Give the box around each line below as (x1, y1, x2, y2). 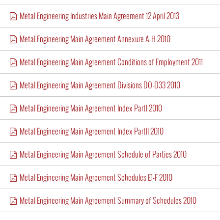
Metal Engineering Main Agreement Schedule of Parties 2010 (17, 148, 187, 160)
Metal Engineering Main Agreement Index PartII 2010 (17, 125, 164, 137)
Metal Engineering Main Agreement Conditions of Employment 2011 (17, 56, 203, 67)
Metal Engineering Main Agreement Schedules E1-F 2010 (17, 171, 172, 183)
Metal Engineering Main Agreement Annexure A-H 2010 (17, 33, 170, 44)
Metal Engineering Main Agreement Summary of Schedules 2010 (17, 194, 196, 206)
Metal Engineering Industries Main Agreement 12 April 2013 (17, 10, 179, 21)
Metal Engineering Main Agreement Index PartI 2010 (17, 102, 162, 113)
